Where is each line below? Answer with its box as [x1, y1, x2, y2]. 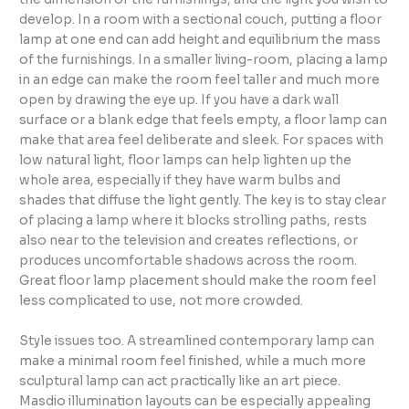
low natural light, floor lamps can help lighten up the [19, 152, 352, 169]
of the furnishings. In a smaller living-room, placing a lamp [19, 52, 389, 68]
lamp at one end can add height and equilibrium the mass [19, 32, 382, 48]
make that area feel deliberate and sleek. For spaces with [19, 132, 384, 149]
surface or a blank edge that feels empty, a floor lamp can [19, 112, 388, 129]
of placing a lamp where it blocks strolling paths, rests [19, 213, 368, 229]
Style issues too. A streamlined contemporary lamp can [19, 333, 375, 350]
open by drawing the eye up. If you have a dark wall [19, 92, 340, 109]
